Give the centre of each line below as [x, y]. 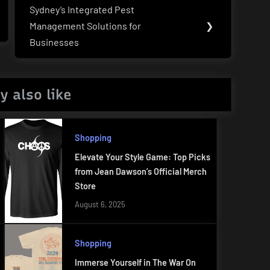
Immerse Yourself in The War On [135, 262]
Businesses [55, 42]
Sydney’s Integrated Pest [82, 9]
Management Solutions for [86, 25]
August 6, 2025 [100, 205]
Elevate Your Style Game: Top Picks [142, 157]
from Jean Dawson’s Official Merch [140, 172]
